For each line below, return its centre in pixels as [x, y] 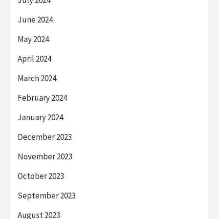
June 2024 [35, 19]
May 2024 [33, 39]
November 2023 [45, 156]
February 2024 [42, 98]
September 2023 [47, 195]
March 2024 [37, 78]
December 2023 [45, 137]
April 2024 [34, 58]
